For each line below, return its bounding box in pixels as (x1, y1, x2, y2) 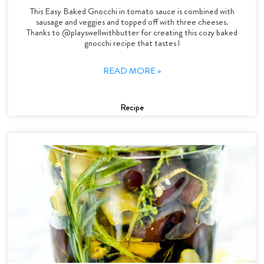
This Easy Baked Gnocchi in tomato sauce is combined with (29, 4, 235, 18)
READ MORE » (103, 64, 161, 77)
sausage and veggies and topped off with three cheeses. (35, 15, 229, 28)
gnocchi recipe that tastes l (84, 36, 180, 49)
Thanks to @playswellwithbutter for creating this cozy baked (27, 25, 237, 39)
